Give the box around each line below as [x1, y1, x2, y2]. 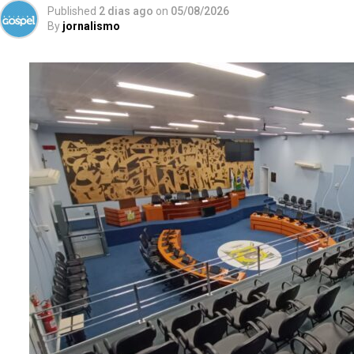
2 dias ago [99, 5, 153, 17]
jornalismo [62, 20, 120, 32]
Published [47, 5, 96, 17]
